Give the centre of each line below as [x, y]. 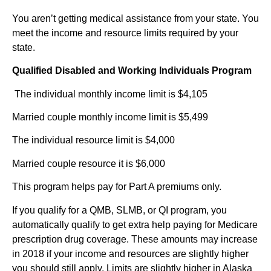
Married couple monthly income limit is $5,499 [114, 117]
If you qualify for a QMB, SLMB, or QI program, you [119, 210]
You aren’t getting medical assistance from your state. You [135, 18]
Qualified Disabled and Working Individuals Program [132, 71]
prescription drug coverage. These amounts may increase [135, 239]
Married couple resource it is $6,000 [91, 163]
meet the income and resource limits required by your [125, 33]
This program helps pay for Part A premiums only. [117, 187]
